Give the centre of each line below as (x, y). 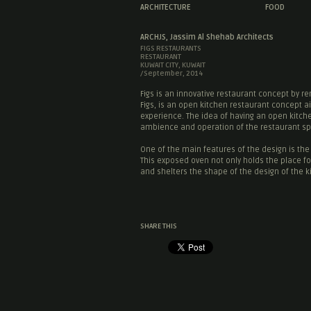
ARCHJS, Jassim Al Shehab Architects (207, 37)
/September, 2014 (172, 74)
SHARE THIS (159, 226)
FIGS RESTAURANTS (171, 49)
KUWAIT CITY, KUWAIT (173, 65)
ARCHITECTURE (166, 7)
